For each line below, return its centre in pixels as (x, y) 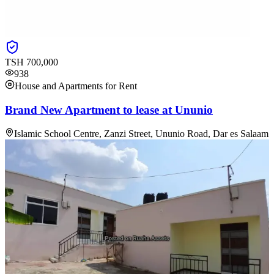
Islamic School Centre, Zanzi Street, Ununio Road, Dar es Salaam (141, 134)
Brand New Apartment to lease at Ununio (109, 109)
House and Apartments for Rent (76, 86)
